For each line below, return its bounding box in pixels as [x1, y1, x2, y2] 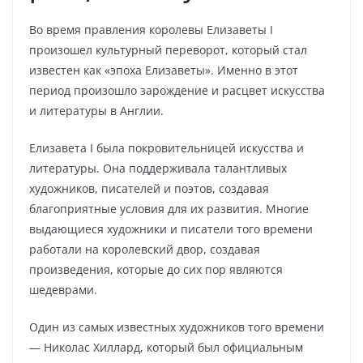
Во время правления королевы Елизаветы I [29, 22, 273, 37]
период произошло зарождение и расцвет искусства [29, 83, 325, 98]
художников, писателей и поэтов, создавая [29, 181, 269, 196]
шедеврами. [29, 282, 97, 297]
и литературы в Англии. [29, 103, 164, 118]
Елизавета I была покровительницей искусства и [29, 140, 304, 156]
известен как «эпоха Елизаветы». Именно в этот [29, 62, 298, 78]
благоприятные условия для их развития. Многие [29, 201, 309, 216]
